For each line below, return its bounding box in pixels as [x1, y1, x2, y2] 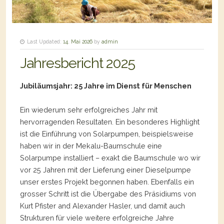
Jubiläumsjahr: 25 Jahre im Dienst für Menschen [20, 81, 191, 90]
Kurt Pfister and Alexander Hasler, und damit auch [20, 201, 185, 210]
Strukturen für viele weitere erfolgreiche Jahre [20, 213, 174, 222]
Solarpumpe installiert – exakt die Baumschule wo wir [20, 153, 200, 162]
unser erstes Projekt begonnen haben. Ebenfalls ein [20, 177, 194, 186]
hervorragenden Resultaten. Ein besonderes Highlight [20, 117, 199, 126]
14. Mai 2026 [63, 38, 92, 44]
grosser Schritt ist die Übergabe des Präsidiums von [20, 189, 196, 198]
